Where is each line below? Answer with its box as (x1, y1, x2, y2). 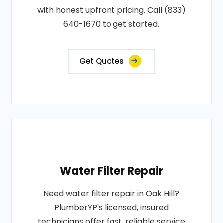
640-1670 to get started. (63, 18, 160, 30)
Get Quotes (79, 56, 124, 66)
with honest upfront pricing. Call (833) (37, 4, 186, 16)
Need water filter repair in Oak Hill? (43, 188, 180, 199)
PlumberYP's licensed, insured (54, 202, 169, 213)
